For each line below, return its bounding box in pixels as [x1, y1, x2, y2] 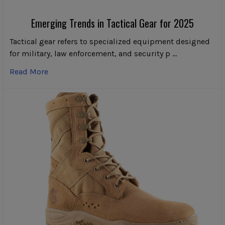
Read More [10, 67, 48, 77]
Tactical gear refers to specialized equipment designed [10, 37, 210, 47]
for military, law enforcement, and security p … [10, 49, 177, 59]
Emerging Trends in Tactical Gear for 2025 [31, 16, 194, 31]
